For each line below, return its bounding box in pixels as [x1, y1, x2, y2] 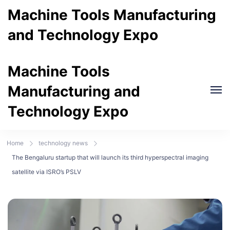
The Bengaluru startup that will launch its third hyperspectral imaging [11, 154, 208, 161]
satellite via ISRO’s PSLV [11, 168, 81, 176]
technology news [38, 139, 88, 147]
